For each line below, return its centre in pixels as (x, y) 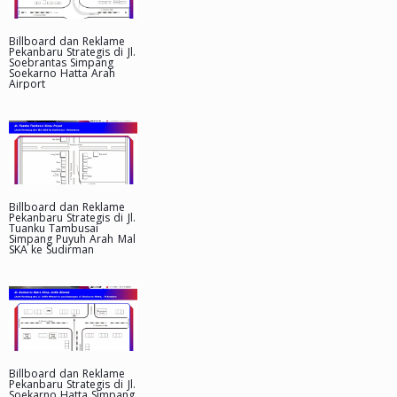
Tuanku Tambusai (54, 229)
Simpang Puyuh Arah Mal (72, 239)
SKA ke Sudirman (52, 250)
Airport (27, 83)
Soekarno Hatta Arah (62, 73)
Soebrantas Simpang (62, 62)
